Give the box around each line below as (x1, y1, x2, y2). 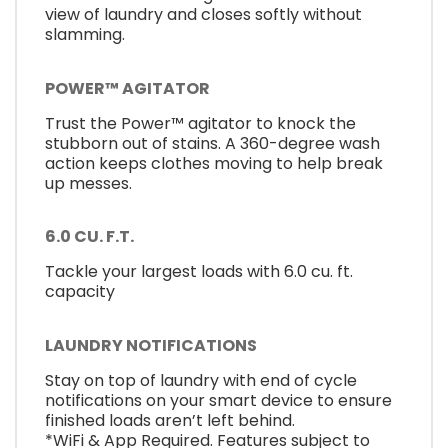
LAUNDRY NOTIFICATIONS (45, 333, 257, 357)
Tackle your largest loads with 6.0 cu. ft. (45, 260, 353, 284)
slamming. (45, 23, 125, 47)
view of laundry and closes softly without (45, 3, 362, 27)
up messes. (45, 171, 132, 195)
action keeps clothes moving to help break (45, 151, 383, 175)
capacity (45, 280, 115, 304)
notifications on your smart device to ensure (45, 388, 392, 412)
